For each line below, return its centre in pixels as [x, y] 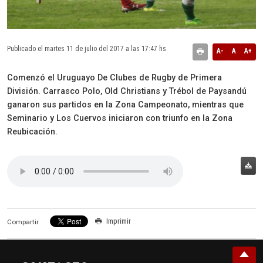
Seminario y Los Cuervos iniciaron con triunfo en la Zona [120, 118]
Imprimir [119, 221]
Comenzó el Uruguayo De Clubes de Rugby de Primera [114, 77]
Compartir [23, 222]
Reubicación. [32, 131]
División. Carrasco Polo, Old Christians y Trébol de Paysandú [127, 91]
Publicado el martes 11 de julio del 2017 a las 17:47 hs [87, 49]
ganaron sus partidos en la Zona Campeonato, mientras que [125, 104]
